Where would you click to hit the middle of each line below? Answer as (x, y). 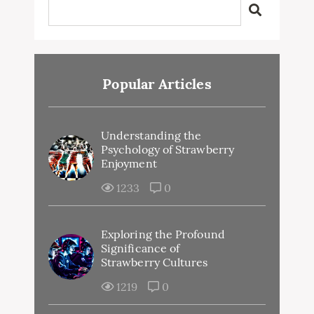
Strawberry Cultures (155, 262)
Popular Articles (157, 83)
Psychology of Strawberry (168, 149)
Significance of (141, 248)
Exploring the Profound (163, 234)
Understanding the (151, 135)
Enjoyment (129, 163)
